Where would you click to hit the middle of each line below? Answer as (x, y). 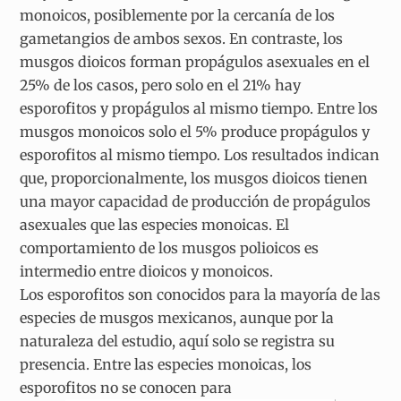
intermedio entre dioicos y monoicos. (147, 272)
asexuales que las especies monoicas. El (155, 225)
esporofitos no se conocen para (126, 388)
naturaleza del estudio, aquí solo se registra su (178, 341)
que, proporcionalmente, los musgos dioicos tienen (194, 179)
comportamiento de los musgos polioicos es (170, 248)
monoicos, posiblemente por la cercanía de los (178, 16)
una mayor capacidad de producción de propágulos (196, 202)
